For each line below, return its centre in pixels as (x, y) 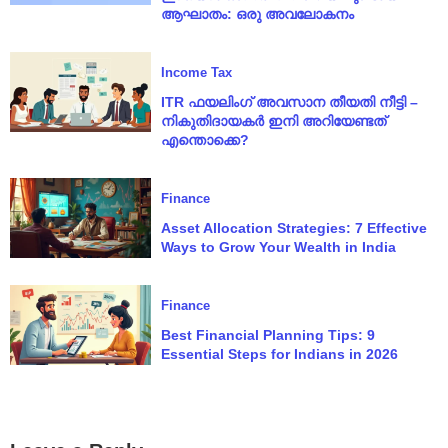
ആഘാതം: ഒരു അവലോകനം (257, 14)
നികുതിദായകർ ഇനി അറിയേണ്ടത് (273, 121)
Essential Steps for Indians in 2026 (279, 354)
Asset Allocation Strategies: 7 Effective (293, 228)
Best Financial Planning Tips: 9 (267, 335)
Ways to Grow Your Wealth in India (278, 247)
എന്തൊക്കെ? (204, 140)
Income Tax (196, 73)
